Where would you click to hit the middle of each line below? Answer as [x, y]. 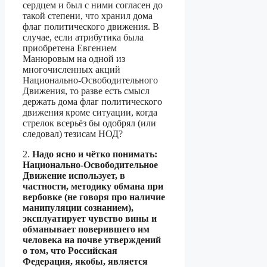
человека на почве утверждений [92, 240]
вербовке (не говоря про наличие [94, 197]
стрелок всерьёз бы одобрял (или [89, 123]
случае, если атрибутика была [83, 38]
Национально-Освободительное [90, 165]
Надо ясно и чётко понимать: [95, 154]
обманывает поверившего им [86, 229]
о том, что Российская [70, 251]
